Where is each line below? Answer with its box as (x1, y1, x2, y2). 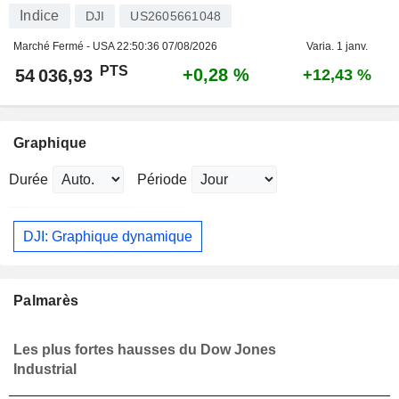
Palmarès (13, 293, 79, 309)
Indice (20, 8, 60, 24)
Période (137, 172, 187, 188)
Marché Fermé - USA (13, 40, 117, 53)
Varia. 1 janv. (306, 40, 368, 53)
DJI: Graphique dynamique (23, 228, 192, 244)
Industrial (13, 361, 77, 377)
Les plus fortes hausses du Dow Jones (13, 341, 276, 357)
